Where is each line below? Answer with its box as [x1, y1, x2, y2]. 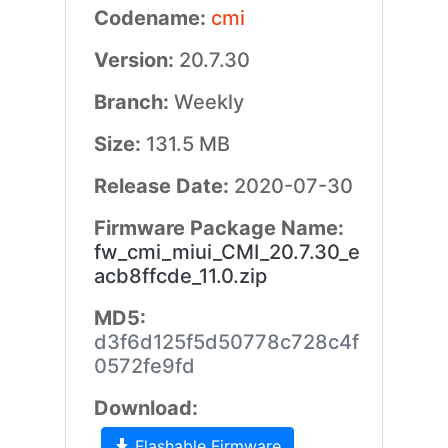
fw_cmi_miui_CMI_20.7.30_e [93, 240, 360, 264]
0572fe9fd [93, 354, 195, 378]
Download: [93, 396, 198, 420]
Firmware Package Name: [93, 216, 344, 240]
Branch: [93, 90, 174, 114]
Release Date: [93, 174, 234, 198]
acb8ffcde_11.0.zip [93, 264, 267, 288]
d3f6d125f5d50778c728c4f [93, 330, 359, 354]
